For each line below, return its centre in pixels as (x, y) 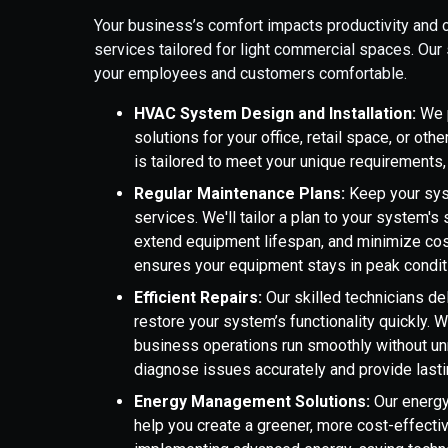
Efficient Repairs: (198, 297)
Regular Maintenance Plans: (240, 193)
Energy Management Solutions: (252, 401)
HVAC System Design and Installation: (275, 113)
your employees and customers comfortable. (251, 73)
